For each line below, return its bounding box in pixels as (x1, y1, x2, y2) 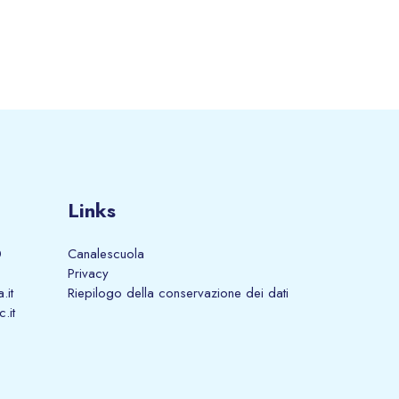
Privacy (68, 264, 109, 284)
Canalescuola (68, 244, 144, 265)
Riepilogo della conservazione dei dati (68, 283, 289, 304)
